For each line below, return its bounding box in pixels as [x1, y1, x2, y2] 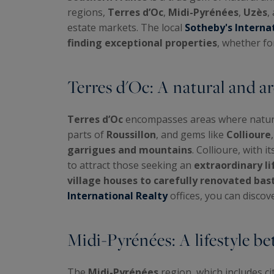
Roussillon [106, 127, 156, 141]
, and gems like [156, 127, 226, 141]
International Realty [67, 188, 168, 202]
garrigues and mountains [67, 143, 192, 157]
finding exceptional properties [67, 35, 217, 50]
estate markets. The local [67, 20, 185, 34]
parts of [67, 127, 106, 141]
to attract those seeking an [67, 158, 194, 172]
